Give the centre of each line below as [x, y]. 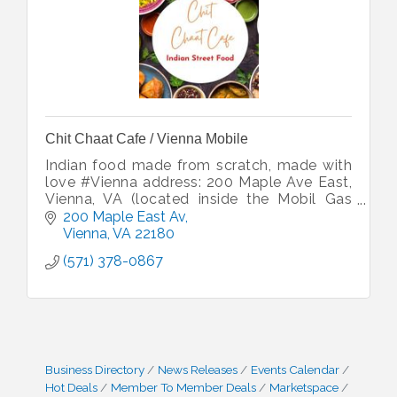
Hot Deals [71, 387]
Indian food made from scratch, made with [198, 165]
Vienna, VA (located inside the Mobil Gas [198, 199]
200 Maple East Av [124, 216]
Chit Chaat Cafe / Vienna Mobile [147, 139]
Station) [73, 216]
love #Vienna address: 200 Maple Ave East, [198, 182]
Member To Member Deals [183, 387]
